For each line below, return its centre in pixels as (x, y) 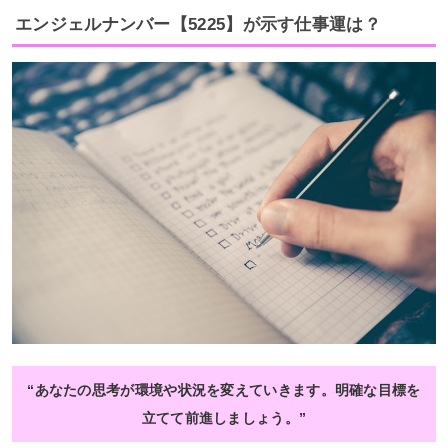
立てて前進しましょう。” (224, 417)
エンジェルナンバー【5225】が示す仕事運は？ (198, 24)
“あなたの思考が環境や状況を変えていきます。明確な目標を (224, 389)
